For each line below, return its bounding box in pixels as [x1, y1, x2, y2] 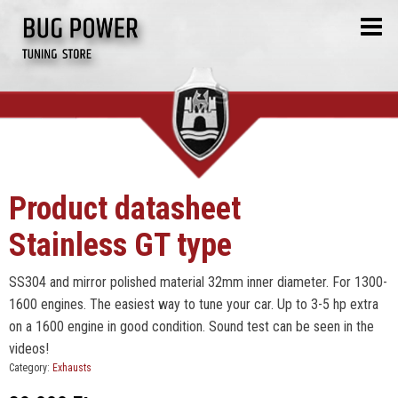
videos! [9, 340, 49, 357]
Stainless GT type [9, 227, 232, 264]
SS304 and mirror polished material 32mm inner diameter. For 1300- [9, 274, 387, 291]
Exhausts [52, 362, 92, 374]
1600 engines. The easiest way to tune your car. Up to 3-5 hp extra [9, 296, 378, 313]
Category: [9, 362, 52, 374]
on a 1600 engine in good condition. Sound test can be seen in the [9, 318, 374, 335]
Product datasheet [9, 190, 241, 227]
